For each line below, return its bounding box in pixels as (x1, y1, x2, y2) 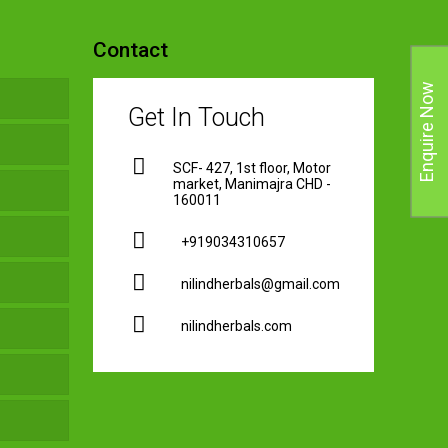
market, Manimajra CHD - (173, 175, 332, 192)
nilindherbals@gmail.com (181, 275, 341, 292)
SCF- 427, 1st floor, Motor (173, 159, 332, 176)
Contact (93, 37, 169, 62)
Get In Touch (128, 102, 266, 132)
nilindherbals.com (181, 317, 293, 334)
